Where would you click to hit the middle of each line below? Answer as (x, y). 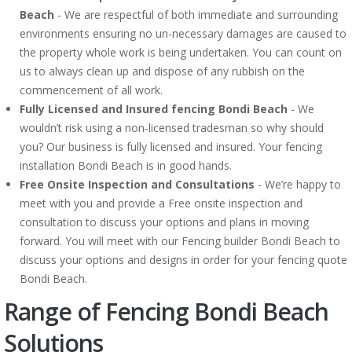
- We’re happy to (298, 184)
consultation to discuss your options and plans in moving (164, 222)
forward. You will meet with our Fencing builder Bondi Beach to (180, 241)
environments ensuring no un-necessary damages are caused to (183, 33)
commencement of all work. (91, 90)
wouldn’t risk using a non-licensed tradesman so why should (172, 128)
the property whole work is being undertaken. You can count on (181, 52)
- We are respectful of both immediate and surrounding (196, 15)
